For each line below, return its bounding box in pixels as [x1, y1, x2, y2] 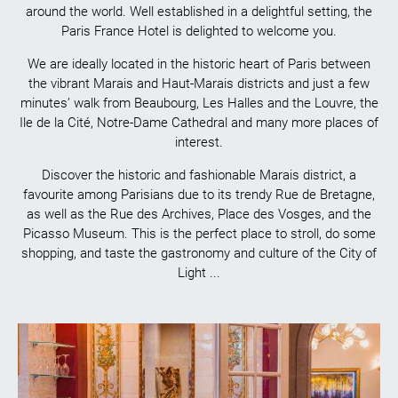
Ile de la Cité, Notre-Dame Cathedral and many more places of [20, 115, 378, 131]
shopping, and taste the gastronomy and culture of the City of [21, 245, 377, 262]
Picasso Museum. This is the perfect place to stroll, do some [22, 226, 376, 243]
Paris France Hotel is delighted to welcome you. [61, 23, 337, 39]
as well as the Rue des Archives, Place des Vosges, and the [27, 206, 371, 223]
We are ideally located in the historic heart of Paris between [28, 56, 370, 73]
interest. [175, 134, 223, 151]
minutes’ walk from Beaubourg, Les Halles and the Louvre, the [20, 95, 378, 112]
